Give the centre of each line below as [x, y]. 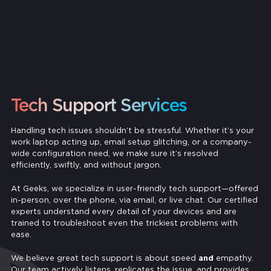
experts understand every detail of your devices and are [123, 212]
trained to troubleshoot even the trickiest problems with [124, 223]
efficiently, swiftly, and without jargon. [86, 165]
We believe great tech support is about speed [104, 258]
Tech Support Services [99, 105]
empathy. [233, 258]
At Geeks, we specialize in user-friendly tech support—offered [134, 189]
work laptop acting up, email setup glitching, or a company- [131, 142]
